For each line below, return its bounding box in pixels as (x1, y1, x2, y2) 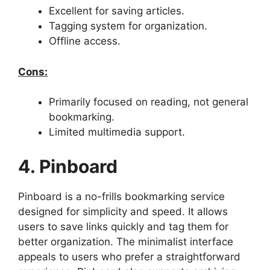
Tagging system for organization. (49, 20, 207, 32)
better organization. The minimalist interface (18, 235, 233, 248)
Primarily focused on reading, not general (49, 96, 248, 108)
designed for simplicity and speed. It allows (18, 205, 228, 218)
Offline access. (49, 35, 121, 47)
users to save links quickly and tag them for (18, 220, 228, 233)
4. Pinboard (18, 155, 118, 177)
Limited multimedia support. (49, 126, 185, 138)
